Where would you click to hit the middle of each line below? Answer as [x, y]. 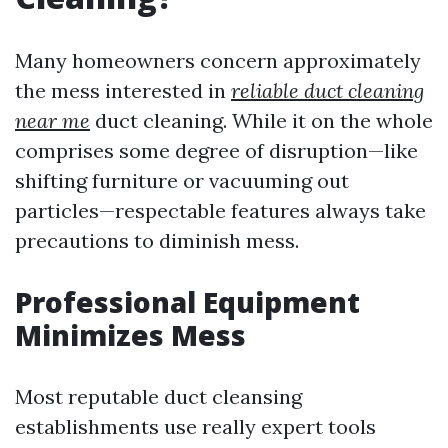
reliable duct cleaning [327, 90]
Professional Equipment [187, 302]
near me [52, 120]
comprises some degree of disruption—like [216, 150]
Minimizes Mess [130, 335]
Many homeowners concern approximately [218, 60]
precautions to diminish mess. [157, 240]
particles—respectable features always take [220, 210]
